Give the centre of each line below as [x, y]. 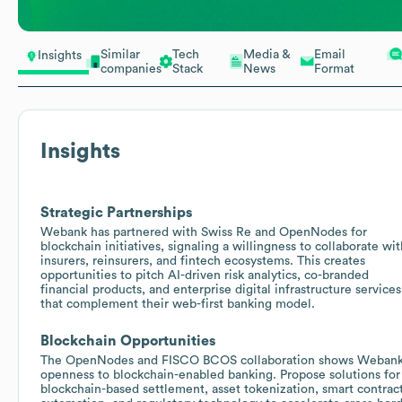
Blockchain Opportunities [128, 341]
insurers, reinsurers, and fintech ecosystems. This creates [203, 261]
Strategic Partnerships [116, 212]
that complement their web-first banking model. [178, 304]
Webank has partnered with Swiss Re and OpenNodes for [204, 232]
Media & [267, 54]
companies [131, 69]
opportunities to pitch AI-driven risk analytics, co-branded [205, 275]
